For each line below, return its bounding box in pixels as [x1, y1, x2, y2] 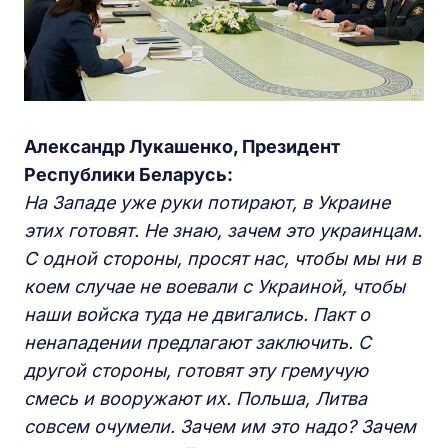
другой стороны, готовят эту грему [24, 360, 333, 382]
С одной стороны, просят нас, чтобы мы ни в [24, 248, 421, 270]
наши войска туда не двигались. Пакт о [24, 304, 370, 326]
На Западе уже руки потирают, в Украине [24, 192, 390, 214]
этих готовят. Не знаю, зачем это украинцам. [24, 220, 422, 242]
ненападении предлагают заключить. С [24, 332, 371, 354]
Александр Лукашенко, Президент [24, 136, 340, 158]
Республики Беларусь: [24, 164, 233, 186]
